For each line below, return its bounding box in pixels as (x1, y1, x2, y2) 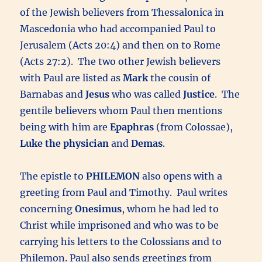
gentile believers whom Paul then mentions (20, 104, 223, 116)
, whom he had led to (122, 202, 219, 215)
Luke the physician (20, 137, 109, 149)
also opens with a (140, 170, 223, 182)
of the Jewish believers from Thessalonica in (20, 6, 225, 18)
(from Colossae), (154, 120, 233, 133)
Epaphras (110, 120, 154, 133)
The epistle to (20, 170, 87, 182)
